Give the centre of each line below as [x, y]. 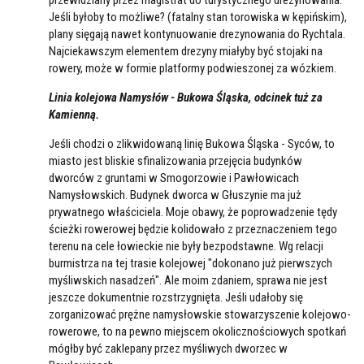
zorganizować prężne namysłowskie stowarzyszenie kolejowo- [200, 314]
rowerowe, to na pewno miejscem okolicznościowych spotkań [197, 331]
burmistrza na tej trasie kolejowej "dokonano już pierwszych [191, 263]
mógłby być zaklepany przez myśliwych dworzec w [168, 349]
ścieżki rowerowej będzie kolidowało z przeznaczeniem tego [193, 229]
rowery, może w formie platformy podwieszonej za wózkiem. [193, 68]
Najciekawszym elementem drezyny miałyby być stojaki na [186, 51]
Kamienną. [74, 115]
